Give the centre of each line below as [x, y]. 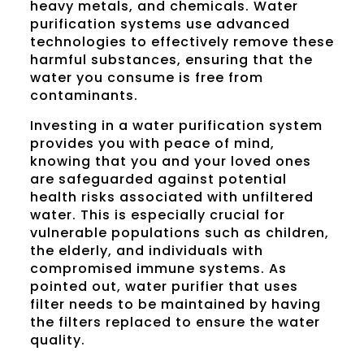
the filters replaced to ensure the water [175, 323]
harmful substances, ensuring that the [171, 60]
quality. [57, 340]
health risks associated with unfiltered [171, 197]
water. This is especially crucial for [157, 215]
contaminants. [84, 96]
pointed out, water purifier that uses [164, 287]
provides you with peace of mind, [152, 144]
